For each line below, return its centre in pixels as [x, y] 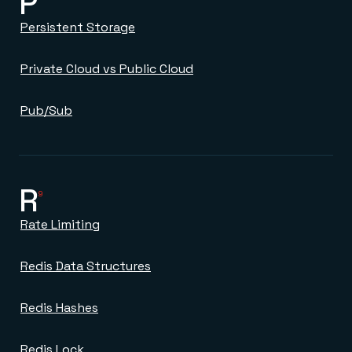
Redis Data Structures [86, 266]
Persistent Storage [78, 27]
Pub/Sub [46, 110]
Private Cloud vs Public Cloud [107, 69]
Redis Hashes [59, 308]
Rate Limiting [60, 224]
